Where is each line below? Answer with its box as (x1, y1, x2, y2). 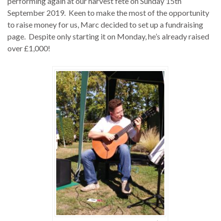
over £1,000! (7, 43, 51, 53)
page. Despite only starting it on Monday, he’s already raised (7, 32, 210, 41)
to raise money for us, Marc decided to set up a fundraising (7, 20, 204, 30)
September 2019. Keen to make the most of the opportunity (7, 8, 210, 18)
